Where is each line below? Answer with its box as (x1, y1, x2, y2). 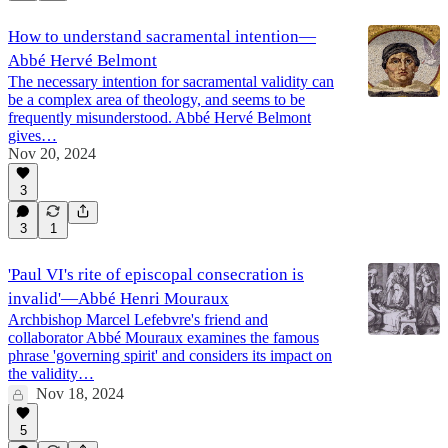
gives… (8, 126, 57, 144)
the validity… (8, 364, 94, 382)
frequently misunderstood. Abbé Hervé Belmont (8, 108, 311, 126)
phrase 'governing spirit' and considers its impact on (8, 346, 332, 364)
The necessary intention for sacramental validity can (8, 72, 334, 90)
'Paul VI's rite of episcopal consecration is (8, 264, 304, 284)
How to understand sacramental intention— (8, 26, 316, 46)
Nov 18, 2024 (36, 384, 124, 402)
